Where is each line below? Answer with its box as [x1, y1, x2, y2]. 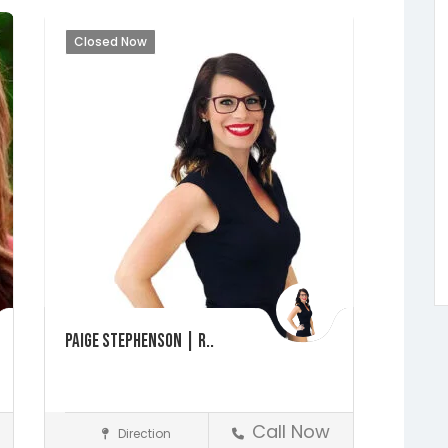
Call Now [252, 418, 330, 444]
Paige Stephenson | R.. [65, 329, 214, 353]
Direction [115, 424, 171, 442]
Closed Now [74, 32, 147, 50]
